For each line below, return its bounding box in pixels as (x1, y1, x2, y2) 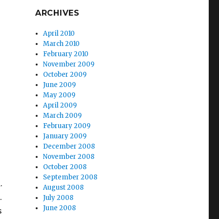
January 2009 (43, 132, 87, 140)
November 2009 (43, 60, 95, 68)
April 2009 (43, 101, 77, 109)
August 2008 (43, 183, 84, 192)
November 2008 (43, 153, 95, 161)
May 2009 (43, 91, 76, 99)
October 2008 (43, 163, 87, 171)
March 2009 (43, 111, 82, 120)
